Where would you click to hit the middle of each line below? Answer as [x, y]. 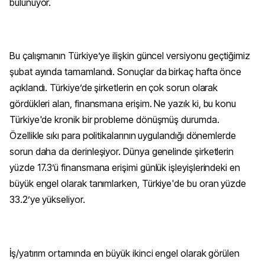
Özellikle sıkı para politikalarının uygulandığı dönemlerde [123, 136]
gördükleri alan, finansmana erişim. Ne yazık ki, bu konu [123, 104]
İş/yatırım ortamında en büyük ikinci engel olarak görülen [125, 253]
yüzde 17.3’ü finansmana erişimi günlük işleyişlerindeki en [125, 168]
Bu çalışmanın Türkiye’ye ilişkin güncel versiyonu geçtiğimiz [130, 56]
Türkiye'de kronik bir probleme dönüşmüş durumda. [114, 120]
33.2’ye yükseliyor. [47, 200]
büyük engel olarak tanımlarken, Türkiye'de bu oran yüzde [128, 184]
